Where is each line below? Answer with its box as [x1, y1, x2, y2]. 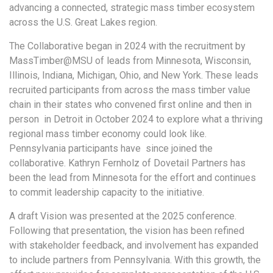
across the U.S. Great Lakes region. [9, 16, 157, 28]
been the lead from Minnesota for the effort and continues [9, 171, 256, 183]
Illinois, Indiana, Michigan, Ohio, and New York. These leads [9, 69, 258, 81]
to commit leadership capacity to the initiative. [9, 186, 204, 198]
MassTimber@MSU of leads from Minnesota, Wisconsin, [9, 54, 251, 66]
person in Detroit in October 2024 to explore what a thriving [9, 113, 263, 125]
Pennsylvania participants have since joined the [9, 142, 213, 154]
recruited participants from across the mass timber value [9, 83, 250, 96]
